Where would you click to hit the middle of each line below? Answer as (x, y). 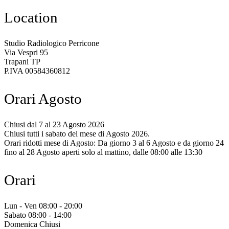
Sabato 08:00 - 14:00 (38, 215)
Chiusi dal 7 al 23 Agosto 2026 (54, 125)
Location (31, 18)
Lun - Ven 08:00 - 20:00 (43, 205)
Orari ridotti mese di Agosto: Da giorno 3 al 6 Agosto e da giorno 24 (114, 143)
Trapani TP (22, 62)
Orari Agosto (43, 99)
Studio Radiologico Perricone (52, 43)
